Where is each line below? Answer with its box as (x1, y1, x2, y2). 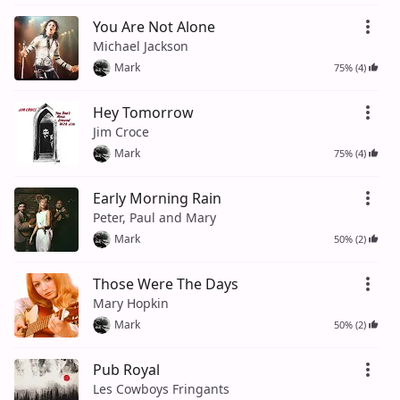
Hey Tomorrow (93, 102, 194, 122)
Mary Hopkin (93, 294, 169, 312)
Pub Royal (93, 359, 160, 379)
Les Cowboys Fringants (93, 379, 229, 397)
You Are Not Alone (93, 16, 215, 37)
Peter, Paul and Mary (93, 208, 216, 226)
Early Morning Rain (93, 187, 221, 208)
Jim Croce (93, 122, 149, 140)
